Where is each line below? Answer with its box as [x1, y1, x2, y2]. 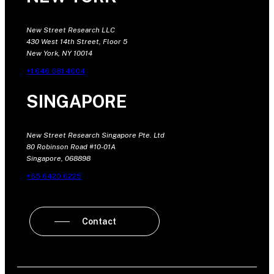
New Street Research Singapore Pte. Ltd [26, 131, 165, 140]
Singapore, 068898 [26, 154, 91, 163]
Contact [82, 217, 116, 227]
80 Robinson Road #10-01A [26, 143, 116, 152]
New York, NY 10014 [26, 48, 92, 57]
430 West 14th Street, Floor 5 [26, 37, 127, 46]
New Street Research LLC [26, 25, 115, 34]
